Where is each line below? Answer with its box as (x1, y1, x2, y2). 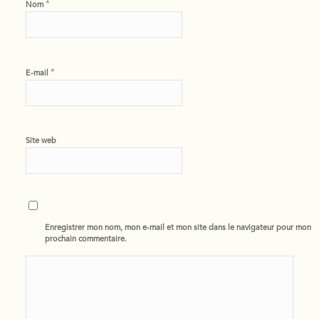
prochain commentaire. (45, 236, 127, 244)
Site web (25, 137, 56, 146)
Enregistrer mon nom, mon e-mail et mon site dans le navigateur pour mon (45, 224, 312, 233)
